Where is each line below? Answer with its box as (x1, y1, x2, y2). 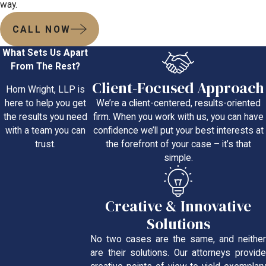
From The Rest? (10, 61, 80, 72)
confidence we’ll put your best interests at (93, 125, 264, 136)
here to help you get (4, 97, 86, 109)
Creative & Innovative (105, 196, 252, 217)
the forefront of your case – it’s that (105, 138, 251, 150)
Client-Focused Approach (92, 77, 265, 98)
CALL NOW (12, 24, 71, 35)
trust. (34, 138, 56, 150)
